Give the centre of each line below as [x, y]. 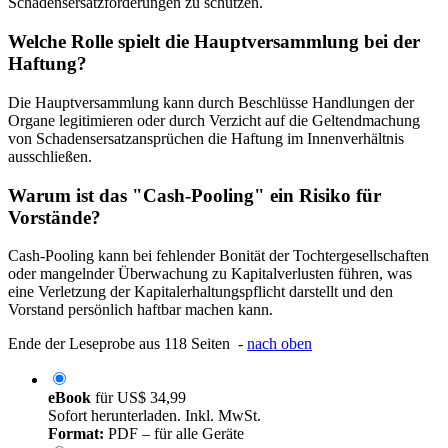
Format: [76, 434]
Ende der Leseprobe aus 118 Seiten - [127, 344]
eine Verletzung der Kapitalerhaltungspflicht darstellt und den [200, 292]
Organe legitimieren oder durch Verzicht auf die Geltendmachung [214, 120]
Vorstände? [54, 217]
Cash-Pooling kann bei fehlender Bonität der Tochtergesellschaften [218, 256]
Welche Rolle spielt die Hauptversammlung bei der [214, 42]
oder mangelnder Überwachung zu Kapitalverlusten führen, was [210, 274]
